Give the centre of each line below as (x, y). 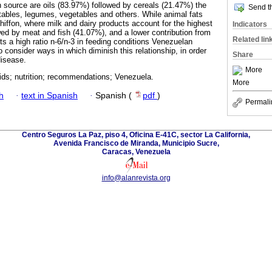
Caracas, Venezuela (136, 151)
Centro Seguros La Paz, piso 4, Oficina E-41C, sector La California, (136, 134)
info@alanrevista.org (136, 178)
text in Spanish (49, 95)
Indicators (250, 24)
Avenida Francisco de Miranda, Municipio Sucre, (136, 143)
